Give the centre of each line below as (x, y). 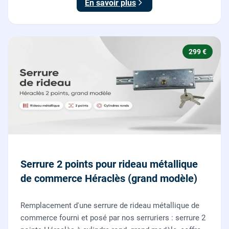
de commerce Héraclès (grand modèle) (109, 178)
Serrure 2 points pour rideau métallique (109, 164)
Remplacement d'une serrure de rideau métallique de (110, 205)
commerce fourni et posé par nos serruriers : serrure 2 (113, 217)
